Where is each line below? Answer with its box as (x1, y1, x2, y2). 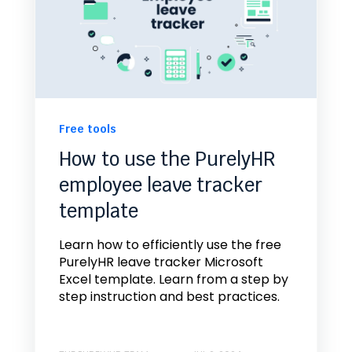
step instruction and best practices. (59, 288, 280, 306)
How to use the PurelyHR (59, 147, 275, 172)
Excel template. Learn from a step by (59, 270, 288, 289)
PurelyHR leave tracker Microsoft (59, 253, 263, 272)
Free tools (59, 122, 116, 137)
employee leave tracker (59, 173, 262, 198)
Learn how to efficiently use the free (59, 236, 281, 255)
